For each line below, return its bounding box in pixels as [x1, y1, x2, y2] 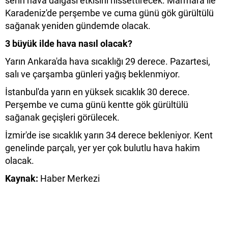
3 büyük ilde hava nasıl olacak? [5, 38, 132, 49]
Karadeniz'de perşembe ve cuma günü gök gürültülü [5, 8, 214, 19]
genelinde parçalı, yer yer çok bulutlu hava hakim [5, 142, 200, 154]
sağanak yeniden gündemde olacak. [5, 20, 151, 32]
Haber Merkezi [38, 173, 100, 184]
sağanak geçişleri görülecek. [5, 112, 120, 123]
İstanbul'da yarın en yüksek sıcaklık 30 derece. [5, 87, 190, 98]
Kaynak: [5, 173, 38, 184]
